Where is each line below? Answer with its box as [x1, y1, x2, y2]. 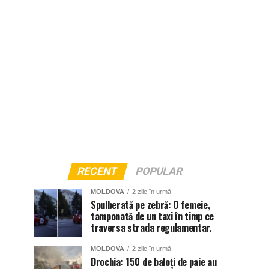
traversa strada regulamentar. [91, 220, 211, 235]
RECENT [75, 165, 119, 177]
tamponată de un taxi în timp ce [91, 209, 214, 223]
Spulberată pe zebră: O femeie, [91, 198, 210, 212]
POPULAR [133, 165, 184, 177]
